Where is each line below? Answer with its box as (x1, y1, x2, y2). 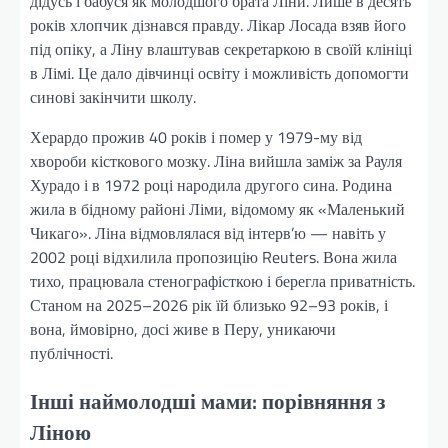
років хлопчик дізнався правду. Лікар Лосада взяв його (30, 12, 406, 37)
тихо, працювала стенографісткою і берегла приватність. (30, 268, 415, 293)
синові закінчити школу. (30, 84, 196, 109)
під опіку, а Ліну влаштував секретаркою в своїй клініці (30, 36, 412, 61)
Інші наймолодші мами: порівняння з (30, 384, 385, 417)
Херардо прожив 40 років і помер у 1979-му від (30, 124, 362, 149)
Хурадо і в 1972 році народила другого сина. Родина (30, 172, 392, 197)
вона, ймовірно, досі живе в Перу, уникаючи (30, 316, 336, 341)
